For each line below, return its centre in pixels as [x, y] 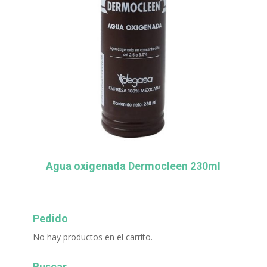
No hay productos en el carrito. [92, 237]
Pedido [50, 219]
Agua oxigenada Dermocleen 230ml [133, 166]
